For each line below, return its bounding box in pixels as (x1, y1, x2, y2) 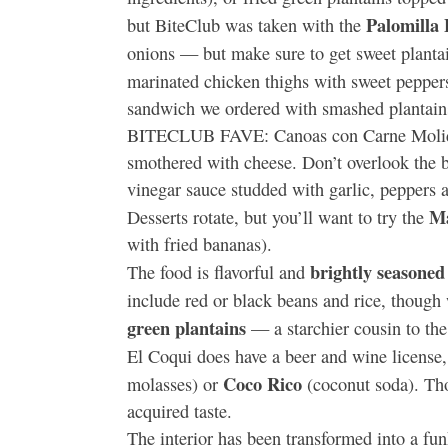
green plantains (127, 314, 246, 342)
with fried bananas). (127, 232, 272, 257)
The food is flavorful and (127, 260, 310, 285)
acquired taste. (127, 399, 232, 424)
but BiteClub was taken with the (127, 13, 366, 38)
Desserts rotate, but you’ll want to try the (127, 205, 429, 230)
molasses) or (127, 372, 218, 397)
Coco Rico (218, 370, 302, 398)
